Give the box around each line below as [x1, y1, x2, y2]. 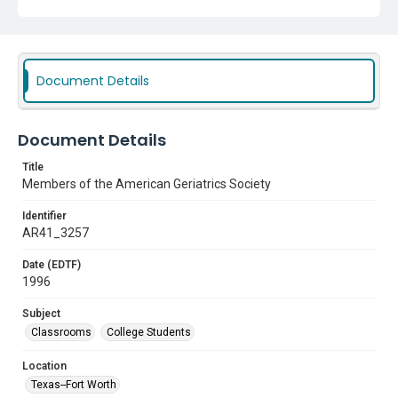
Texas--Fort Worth [31, 378, 116, 391]
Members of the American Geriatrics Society [22, 177, 271, 191]
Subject [22, 307, 60, 320]
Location [22, 360, 67, 372]
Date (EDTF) [22, 259, 81, 271]
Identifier [22, 210, 67, 222]
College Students [107, 326, 191, 338]
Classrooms [31, 326, 92, 338]
